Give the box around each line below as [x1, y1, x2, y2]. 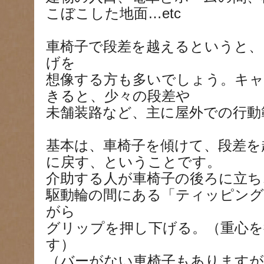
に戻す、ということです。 [46, 154, 221, 170]
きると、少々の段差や [46, 88, 190, 104]
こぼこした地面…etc [46, 6, 181, 21]
